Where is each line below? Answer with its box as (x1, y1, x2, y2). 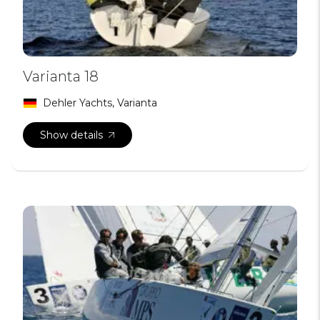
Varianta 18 (23, 68, 99, 86)
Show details (40, 129, 103, 142)
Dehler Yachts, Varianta (43, 96, 157, 110)
